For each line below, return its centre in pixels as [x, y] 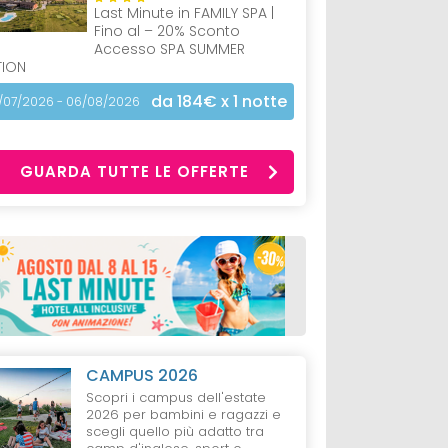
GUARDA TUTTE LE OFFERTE [135, 172]
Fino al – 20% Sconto [167, 31]
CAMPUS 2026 [142, 376]
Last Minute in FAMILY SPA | [184, 13]
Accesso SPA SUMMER [170, 49]
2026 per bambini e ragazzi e [184, 415]
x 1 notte [251, 102]
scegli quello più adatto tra [175, 432]
